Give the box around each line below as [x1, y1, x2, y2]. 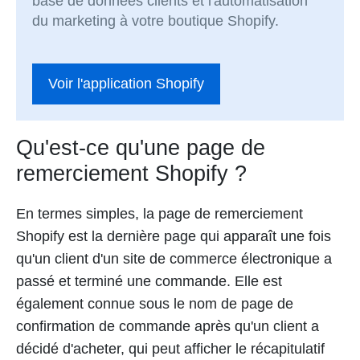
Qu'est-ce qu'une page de [16, 136, 265, 161]
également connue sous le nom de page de [16, 296, 293, 313]
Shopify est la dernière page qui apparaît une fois [16, 228, 331, 245]
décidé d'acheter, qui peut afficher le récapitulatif [16, 341, 325, 358]
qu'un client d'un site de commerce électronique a [16, 251, 332, 268]
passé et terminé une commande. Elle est [16, 273, 282, 290]
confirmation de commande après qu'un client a [16, 318, 319, 335]
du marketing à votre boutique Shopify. [32, 12, 280, 29]
